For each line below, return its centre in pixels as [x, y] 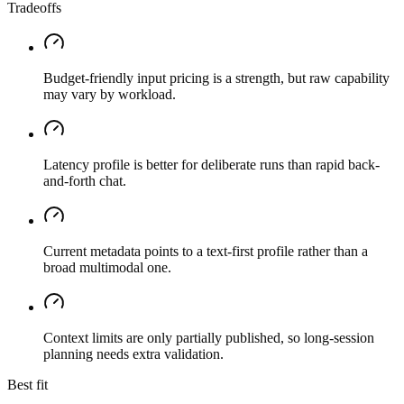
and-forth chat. [85, 181]
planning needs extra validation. [133, 354]
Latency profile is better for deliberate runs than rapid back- [211, 165]
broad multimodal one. [107, 268]
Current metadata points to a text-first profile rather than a [206, 252]
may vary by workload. [110, 95]
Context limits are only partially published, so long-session [209, 338]
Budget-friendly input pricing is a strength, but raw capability [216, 78]
